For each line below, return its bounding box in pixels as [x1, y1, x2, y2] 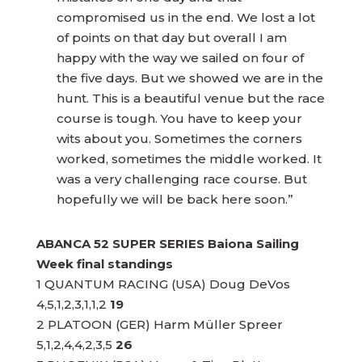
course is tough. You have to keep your [56, 111, 302, 126]
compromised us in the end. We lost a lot [56, 10, 315, 25]
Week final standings [36, 256, 173, 271]
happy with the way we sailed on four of [56, 50, 304, 65]
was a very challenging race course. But [56, 171, 307, 187]
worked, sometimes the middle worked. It [56, 151, 322, 166]
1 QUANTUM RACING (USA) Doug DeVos [36, 276, 290, 292]
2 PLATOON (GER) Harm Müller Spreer [36, 317, 283, 332]
